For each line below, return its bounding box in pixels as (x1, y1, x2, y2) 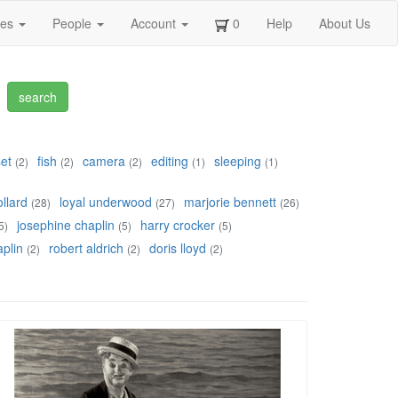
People (52, 14, 95, 32)
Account (131, 14, 179, 32)
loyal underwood (60, 193, 152, 211)
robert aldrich (49, 239, 123, 258)
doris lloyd (149, 239, 206, 258)
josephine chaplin (17, 216, 115, 235)
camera (83, 152, 125, 171)
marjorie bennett (184, 193, 276, 211)
